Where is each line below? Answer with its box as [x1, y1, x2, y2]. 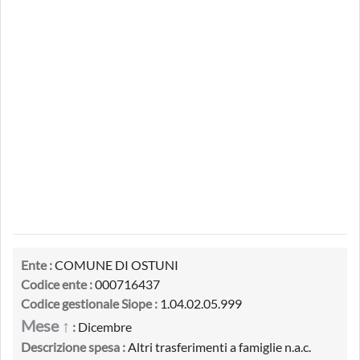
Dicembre [76, 319, 132, 334]
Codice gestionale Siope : [21, 296, 157, 311]
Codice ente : [21, 276, 92, 292]
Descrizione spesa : [21, 339, 125, 354]
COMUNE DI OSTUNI [52, 257, 178, 272]
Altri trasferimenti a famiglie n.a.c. [125, 339, 311, 354]
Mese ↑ [21, 316, 70, 335]
